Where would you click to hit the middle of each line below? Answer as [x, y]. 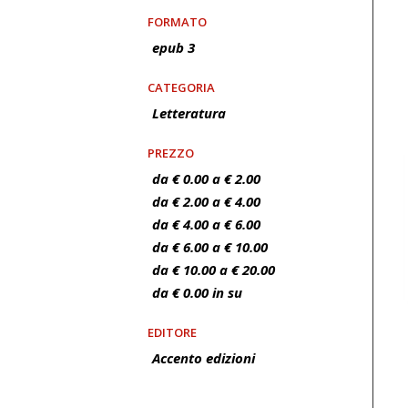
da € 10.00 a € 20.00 [214, 270]
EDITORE [172, 332]
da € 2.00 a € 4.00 [206, 201]
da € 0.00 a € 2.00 [206, 178]
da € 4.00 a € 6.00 [206, 224]
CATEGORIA [181, 87]
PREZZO [171, 153]
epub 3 [173, 47]
